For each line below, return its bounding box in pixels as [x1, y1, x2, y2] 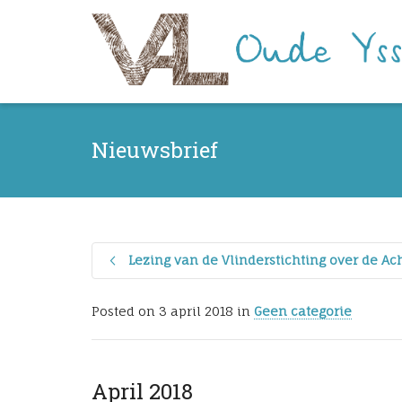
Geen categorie [254, 303, 352, 319]
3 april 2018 [159, 303, 233, 319]
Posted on [92, 303, 159, 319]
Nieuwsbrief [92, 135, 218, 164]
